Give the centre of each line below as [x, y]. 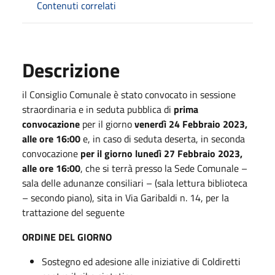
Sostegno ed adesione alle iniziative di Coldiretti [141, 261]
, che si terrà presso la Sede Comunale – [164, 168]
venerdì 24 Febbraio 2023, [190, 124]
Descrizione [71, 70]
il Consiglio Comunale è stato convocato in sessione [129, 94]
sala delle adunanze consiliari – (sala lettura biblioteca [135, 183]
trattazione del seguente [73, 212]
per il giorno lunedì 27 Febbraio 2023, [160, 153]
